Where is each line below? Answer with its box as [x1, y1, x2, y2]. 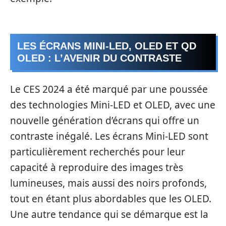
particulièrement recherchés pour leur [10, 145, 185, 158]
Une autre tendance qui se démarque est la [10, 207, 208, 221]
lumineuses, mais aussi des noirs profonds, [10, 176, 207, 190]
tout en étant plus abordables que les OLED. [10, 192, 211, 205]
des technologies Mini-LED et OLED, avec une [10, 98, 215, 111]
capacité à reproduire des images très [10, 160, 183, 174]
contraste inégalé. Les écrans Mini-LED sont [10, 129, 208, 143]
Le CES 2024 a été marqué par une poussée [10, 82, 208, 96]
